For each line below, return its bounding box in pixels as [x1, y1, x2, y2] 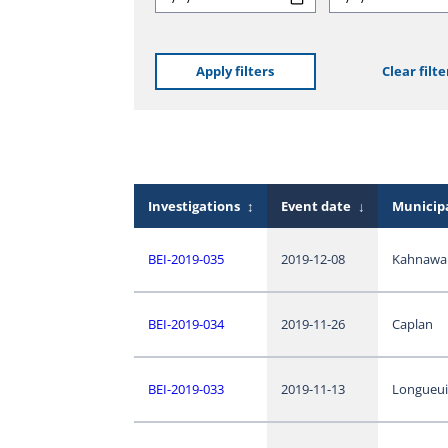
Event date [280, 197, 351, 216]
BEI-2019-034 [147, 315, 224, 334]
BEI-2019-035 [147, 250, 224, 269]
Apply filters [196, 62, 275, 81]
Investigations [147, 197, 240, 216]
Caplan [391, 315, 433, 334]
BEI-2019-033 [147, 380, 224, 399]
